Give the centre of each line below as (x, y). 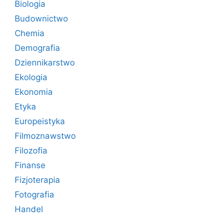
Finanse (30, 165)
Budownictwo (41, 18)
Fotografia (34, 194)
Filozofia (31, 150)
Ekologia (31, 77)
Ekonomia (34, 92)
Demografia (37, 48)
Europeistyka (40, 121)
